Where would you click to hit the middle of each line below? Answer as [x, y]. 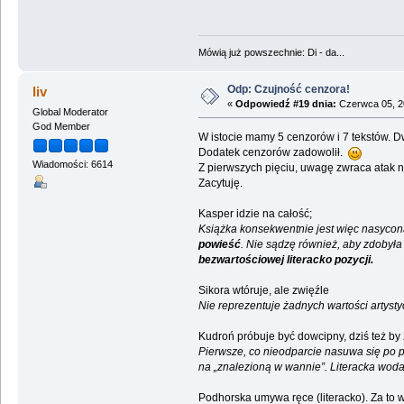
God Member [61, 126]
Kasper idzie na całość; [255, 213]
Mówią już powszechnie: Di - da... [271, 52]
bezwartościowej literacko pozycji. [285, 259]
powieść [219, 244]
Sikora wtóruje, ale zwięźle [263, 290]
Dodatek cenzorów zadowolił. [273, 152]
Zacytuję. [220, 183]
